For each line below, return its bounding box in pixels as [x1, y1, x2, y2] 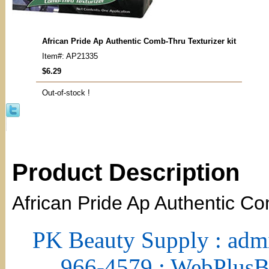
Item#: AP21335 [42, 52, 98, 61]
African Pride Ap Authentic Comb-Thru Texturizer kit [42, 37, 236, 46]
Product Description [12, 159, 240, 186]
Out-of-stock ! [42, 88, 90, 97]
